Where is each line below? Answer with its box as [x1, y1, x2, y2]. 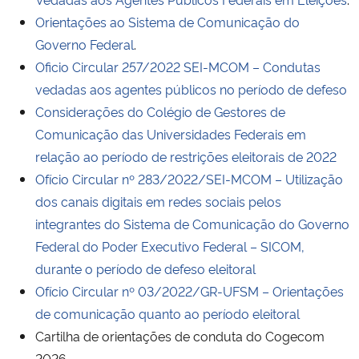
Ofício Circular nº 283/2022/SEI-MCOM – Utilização [35, 169, 343, 188]
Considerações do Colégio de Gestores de [35, 102, 285, 120]
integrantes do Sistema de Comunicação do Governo [35, 214, 349, 232]
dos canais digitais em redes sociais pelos [35, 192, 281, 210]
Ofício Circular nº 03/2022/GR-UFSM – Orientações [35, 281, 344, 300]
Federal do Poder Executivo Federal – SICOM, [35, 236, 305, 255]
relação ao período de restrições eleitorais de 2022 [35, 147, 337, 165]
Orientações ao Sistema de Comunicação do [35, 12, 300, 30]
